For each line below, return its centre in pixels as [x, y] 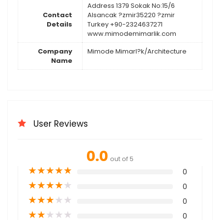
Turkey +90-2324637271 [125, 24]
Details [59, 24]
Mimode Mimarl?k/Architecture [137, 51]
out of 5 [122, 159]
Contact [57, 15]
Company [55, 51]
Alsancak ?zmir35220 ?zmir [131, 15]
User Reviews [61, 124]
